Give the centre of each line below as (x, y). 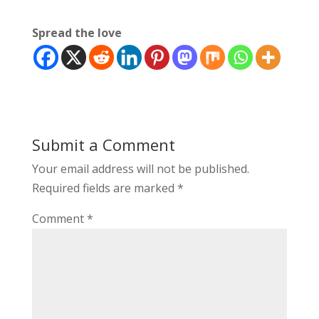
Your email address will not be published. (140, 169)
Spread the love (77, 33)
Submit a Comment (103, 145)
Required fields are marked (104, 188)
